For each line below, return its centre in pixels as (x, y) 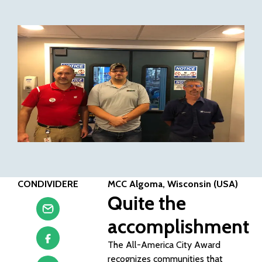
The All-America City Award (164, 245)
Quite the (147, 203)
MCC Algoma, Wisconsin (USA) (173, 184)
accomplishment (180, 226)
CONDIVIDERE (48, 184)
